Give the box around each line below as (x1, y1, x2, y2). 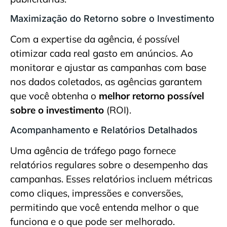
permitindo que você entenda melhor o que (10, 201, 199, 213)
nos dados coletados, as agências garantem (10, 75, 202, 88)
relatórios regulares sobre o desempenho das (10, 158, 208, 171)
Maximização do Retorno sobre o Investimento (10, 13, 214, 24)
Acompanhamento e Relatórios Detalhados (10, 124, 198, 135)
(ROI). (104, 104, 131, 117)
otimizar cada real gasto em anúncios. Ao (10, 47, 193, 60)
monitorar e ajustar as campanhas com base (10, 61, 206, 74)
